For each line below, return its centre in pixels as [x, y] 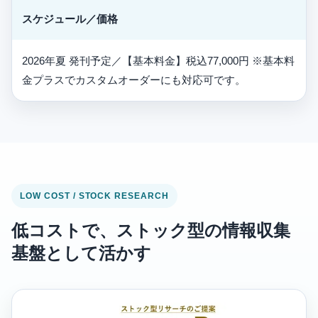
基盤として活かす [81, 253]
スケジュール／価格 [70, 19]
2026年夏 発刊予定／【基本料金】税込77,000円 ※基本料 [158, 61]
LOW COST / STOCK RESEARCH [94, 196]
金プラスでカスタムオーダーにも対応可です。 [134, 80]
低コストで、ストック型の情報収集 [151, 231]
